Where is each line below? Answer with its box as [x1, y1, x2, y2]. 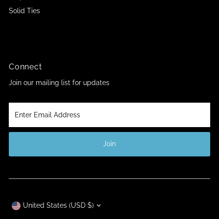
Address [8, 123, 35, 131]
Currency [8, 193, 55, 205]
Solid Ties [9, 6, 41, 15]
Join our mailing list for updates [9, 78, 110, 87]
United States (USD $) [23, 201, 94, 210]
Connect [9, 62, 42, 71]
